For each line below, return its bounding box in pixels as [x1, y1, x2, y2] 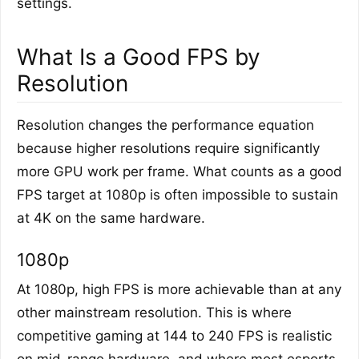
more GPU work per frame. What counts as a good [17, 163, 342, 179]
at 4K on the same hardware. [17, 209, 205, 226]
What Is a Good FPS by [17, 42, 260, 71]
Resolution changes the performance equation [17, 116, 314, 133]
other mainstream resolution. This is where [17, 304, 292, 321]
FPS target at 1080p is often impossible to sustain [17, 186, 338, 203]
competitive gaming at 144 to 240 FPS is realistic [17, 327, 332, 344]
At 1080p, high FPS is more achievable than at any [17, 280, 341, 297]
